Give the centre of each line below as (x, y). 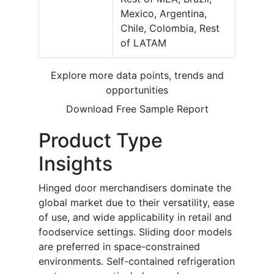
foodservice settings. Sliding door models (135, 232)
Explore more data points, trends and (137, 76)
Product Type (101, 141)
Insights (76, 164)
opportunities (137, 90)
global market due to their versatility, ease (136, 203)
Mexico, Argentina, (164, 14)
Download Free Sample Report (137, 109)
